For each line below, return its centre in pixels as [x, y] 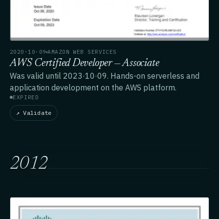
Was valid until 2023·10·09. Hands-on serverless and [105, 76]
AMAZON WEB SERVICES [82, 52]
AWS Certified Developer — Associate [85, 64]
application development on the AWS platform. [93, 88]
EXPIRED [26, 98]
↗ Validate [34, 113]
